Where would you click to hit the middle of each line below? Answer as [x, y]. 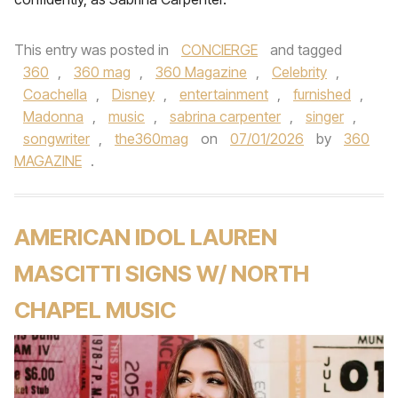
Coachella [55, 94]
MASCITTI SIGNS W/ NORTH [162, 273]
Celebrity [299, 72]
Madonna [53, 116]
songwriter [56, 139]
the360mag [151, 139]
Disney [133, 94]
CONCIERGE [219, 50]
